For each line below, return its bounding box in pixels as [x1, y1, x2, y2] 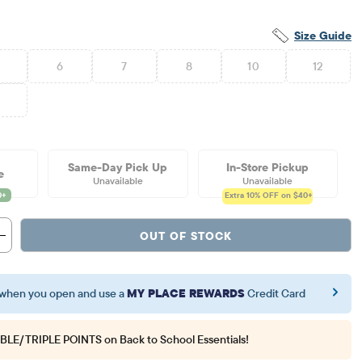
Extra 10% [225, 190, 261, 201]
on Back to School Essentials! [103, 332, 249, 347]
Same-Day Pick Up [68, 160, 168, 175]
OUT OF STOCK [139, 228, 232, 243]
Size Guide [294, 27, 351, 43]
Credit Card [246, 286, 305, 301]
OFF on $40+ [260, 190, 314, 201]
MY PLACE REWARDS [126, 286, 245, 301]
